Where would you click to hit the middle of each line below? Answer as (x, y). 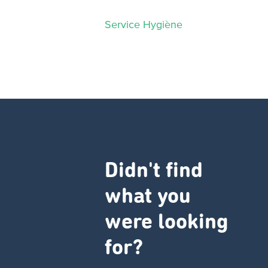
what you (148, 197)
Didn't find (154, 171)
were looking (167, 222)
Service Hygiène (144, 24)
